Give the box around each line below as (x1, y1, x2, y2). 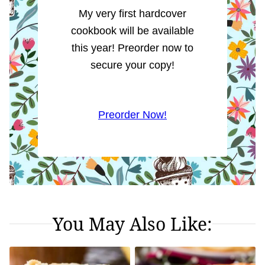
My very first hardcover (79, 7, 186, 20)
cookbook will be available (71, 24, 194, 37)
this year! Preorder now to (72, 41, 193, 54)
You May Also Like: (53, 211, 212, 236)
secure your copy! (91, 59, 174, 71)
